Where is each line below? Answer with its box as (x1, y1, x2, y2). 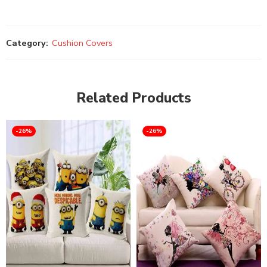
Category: (6, 37, 48, 49)
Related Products (76, 89, 191, 108)
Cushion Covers (52, 37, 113, 49)
